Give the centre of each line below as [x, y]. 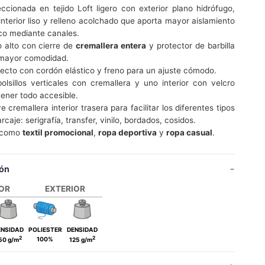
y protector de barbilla [191, 45]
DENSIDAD [82, 230]
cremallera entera [111, 45]
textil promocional [58, 132]
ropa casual [189, 132]
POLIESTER [45, 230]
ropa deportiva [127, 132]
